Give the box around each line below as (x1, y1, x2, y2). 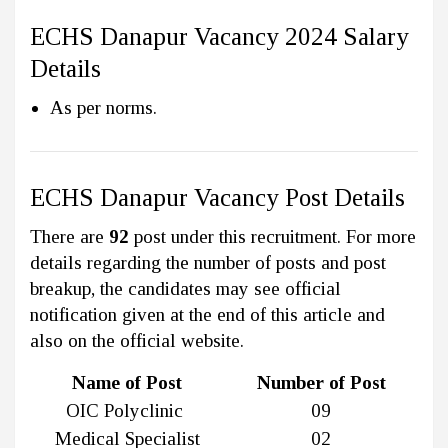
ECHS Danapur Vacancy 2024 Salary (30, 22, 409, 50)
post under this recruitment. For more (129, 225, 416, 247)
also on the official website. (30, 329, 244, 351)
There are (30, 225, 109, 247)
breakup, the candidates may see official (30, 277, 341, 299)
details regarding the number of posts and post (30, 251, 386, 273)
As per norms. (50, 96, 157, 118)
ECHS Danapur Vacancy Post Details (30, 183, 405, 211)
